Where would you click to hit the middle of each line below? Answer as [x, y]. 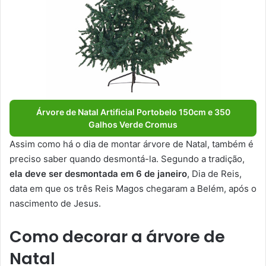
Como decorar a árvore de [117, 236]
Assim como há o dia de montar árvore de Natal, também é [132, 144]
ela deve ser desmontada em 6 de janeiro [98, 173]
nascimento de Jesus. [55, 203]
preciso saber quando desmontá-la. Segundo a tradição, [127, 159]
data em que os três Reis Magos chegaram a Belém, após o [133, 188]
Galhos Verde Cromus [133, 124]
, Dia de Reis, [214, 173]
